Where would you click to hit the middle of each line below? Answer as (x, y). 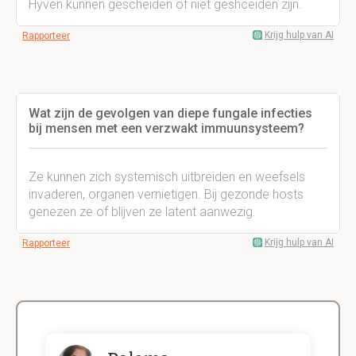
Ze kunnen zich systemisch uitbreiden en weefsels (167, 177)
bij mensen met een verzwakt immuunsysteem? (166, 128)
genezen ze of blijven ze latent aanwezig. (142, 212)
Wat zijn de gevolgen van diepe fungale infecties (170, 113)
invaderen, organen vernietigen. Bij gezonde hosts (166, 194)
